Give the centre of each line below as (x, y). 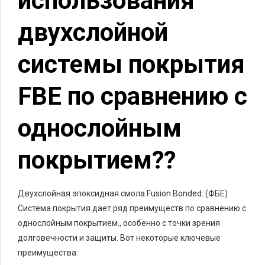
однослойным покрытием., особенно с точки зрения (119, 223)
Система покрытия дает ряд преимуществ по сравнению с (132, 208)
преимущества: (48, 252)
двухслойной (93, 32)
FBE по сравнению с (132, 96)
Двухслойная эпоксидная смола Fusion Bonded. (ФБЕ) (123, 193)
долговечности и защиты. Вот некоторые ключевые (119, 237)
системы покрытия (131, 64)
